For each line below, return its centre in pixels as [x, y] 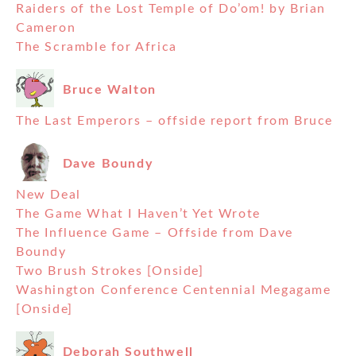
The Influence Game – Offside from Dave [155, 233]
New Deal [48, 195]
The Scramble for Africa [97, 47]
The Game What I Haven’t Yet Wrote [138, 214]
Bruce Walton [109, 89]
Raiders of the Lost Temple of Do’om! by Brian [171, 9]
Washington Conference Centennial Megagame [174, 290]
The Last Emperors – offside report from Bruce [174, 121]
